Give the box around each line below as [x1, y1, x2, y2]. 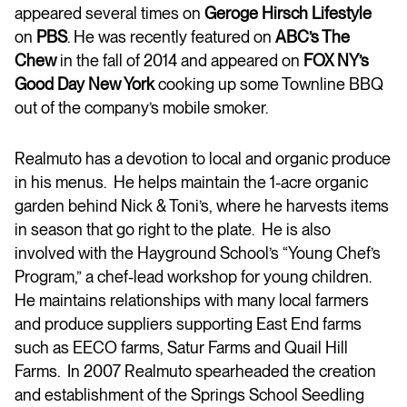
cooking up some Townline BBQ [158, 74, 383, 94]
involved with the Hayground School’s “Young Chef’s [15, 243, 381, 263]
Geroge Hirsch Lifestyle [204, 4, 372, 23]
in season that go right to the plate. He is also [15, 220, 331, 239]
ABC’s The [275, 27, 350, 46]
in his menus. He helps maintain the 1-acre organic [15, 173, 368, 192]
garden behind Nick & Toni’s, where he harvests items [15, 196, 389, 215]
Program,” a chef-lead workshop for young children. [15, 267, 375, 286]
